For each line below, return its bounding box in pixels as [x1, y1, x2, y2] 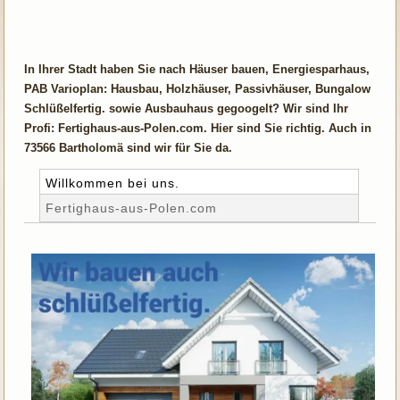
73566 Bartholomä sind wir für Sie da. [24, 140, 233, 154]
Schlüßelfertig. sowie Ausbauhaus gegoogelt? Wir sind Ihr [24, 101, 349, 115]
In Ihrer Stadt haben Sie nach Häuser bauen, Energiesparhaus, [24, 62, 371, 76]
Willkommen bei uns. [46, 175, 180, 190]
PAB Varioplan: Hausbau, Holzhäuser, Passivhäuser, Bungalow [24, 81, 371, 96]
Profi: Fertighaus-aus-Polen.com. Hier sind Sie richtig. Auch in [24, 121, 372, 135]
